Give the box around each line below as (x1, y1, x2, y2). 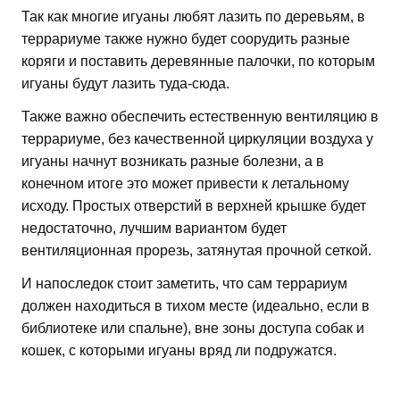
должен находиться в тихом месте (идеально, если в (21, 298, 370, 314)
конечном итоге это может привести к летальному (21, 176, 349, 192)
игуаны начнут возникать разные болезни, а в (21, 154, 324, 170)
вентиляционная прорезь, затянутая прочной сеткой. (21, 243, 371, 259)
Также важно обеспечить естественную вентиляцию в (21, 109, 379, 125)
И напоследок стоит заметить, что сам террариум (21, 276, 347, 292)
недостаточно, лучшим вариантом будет (21, 221, 287, 237)
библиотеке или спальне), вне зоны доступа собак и (21, 321, 364, 337)
